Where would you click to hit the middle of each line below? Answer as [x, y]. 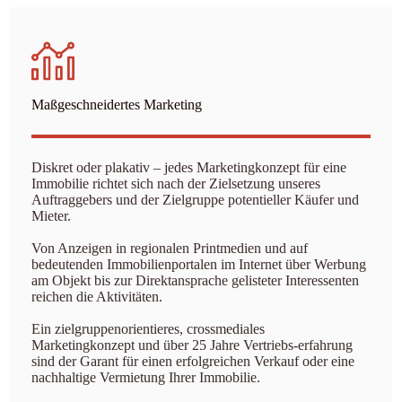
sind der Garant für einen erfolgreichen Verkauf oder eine [192, 361]
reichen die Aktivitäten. [96, 297]
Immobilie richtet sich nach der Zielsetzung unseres [175, 184]
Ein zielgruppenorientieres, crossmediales [148, 329]
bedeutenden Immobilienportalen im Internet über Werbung [198, 264]
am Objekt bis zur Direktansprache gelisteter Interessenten [195, 280]
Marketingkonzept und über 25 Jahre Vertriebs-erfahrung [192, 345]
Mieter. [51, 216]
